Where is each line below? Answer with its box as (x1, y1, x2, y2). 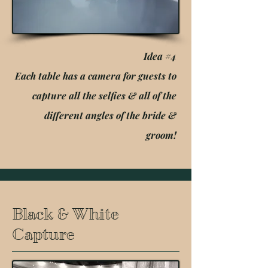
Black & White (12, 205, 119, 223)
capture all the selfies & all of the (32, 89, 176, 102)
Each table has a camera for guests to (15, 69, 176, 82)
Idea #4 (144, 50, 176, 62)
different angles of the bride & (44, 109, 176, 121)
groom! (146, 129, 176, 141)
